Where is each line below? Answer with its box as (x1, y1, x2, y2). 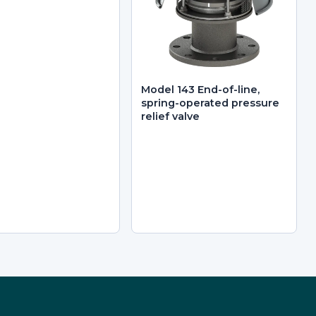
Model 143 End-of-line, (141, 83, 260, 96)
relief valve (141, 109, 200, 123)
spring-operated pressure (141, 96, 280, 109)
